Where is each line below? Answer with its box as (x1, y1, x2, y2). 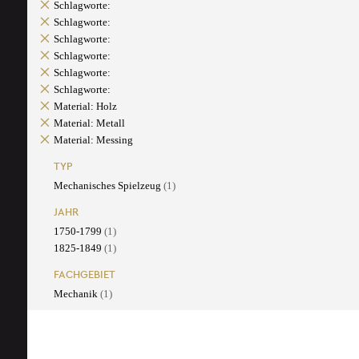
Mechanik (53, 288, 100, 301)
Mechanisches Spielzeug (53, 179, 163, 192)
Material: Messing (53, 134, 133, 147)
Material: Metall (53, 117, 125, 130)
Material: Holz (53, 100, 117, 113)
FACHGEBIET (53, 268, 115, 282)
